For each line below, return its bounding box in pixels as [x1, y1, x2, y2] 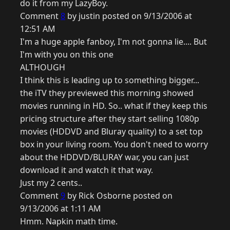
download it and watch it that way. [20, 164, 153, 176]
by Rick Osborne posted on [65, 190, 172, 202]
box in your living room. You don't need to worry [20, 139, 208, 150]
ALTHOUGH [20, 62, 65, 73]
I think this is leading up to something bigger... [20, 74, 199, 86]
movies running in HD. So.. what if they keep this [20, 100, 207, 112]
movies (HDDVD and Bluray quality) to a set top [20, 126, 203, 138]
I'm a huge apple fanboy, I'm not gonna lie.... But [20, 36, 207, 48]
